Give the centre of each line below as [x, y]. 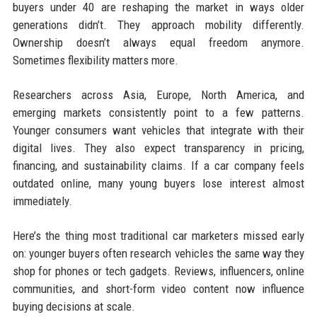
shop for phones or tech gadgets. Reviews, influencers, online [158, 271]
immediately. [42, 201]
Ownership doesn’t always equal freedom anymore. [158, 43]
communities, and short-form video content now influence [158, 289]
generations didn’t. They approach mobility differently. [158, 25]
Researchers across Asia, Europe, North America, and [158, 95]
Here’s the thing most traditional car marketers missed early [158, 236]
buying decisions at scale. [74, 307]
